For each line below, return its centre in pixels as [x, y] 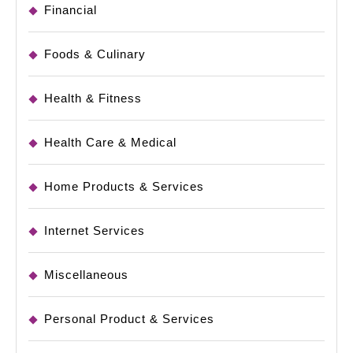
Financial [71, 10]
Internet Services [95, 231]
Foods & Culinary [95, 54]
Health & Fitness [93, 98]
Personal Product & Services [129, 319]
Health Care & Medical [110, 143]
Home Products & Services [124, 187]
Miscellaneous [86, 275]
